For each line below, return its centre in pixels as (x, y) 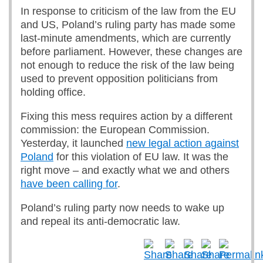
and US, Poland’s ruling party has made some (128, 25)
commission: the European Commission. (115, 130)
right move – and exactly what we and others (125, 170)
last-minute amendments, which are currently (126, 38)
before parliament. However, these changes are (131, 52)
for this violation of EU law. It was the (141, 157)
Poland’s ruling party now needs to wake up (122, 208)
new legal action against (183, 143)
